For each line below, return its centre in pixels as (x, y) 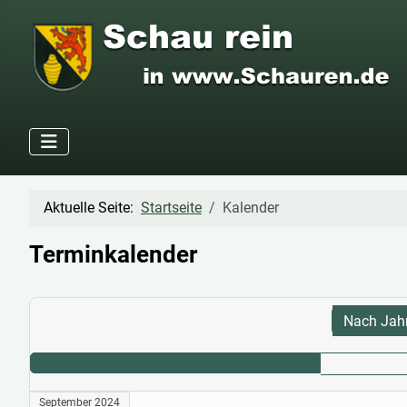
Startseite (171, 208)
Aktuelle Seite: (92, 208)
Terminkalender (113, 255)
